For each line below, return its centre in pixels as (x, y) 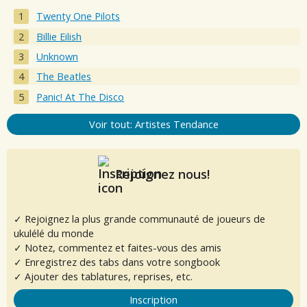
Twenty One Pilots (78, 16)
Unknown (58, 56)
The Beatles (64, 77)
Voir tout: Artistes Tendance (153, 124)
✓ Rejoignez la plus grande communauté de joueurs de (139, 219)
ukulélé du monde (54, 233)
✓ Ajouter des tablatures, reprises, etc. (103, 276)
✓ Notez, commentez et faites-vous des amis (118, 247)
